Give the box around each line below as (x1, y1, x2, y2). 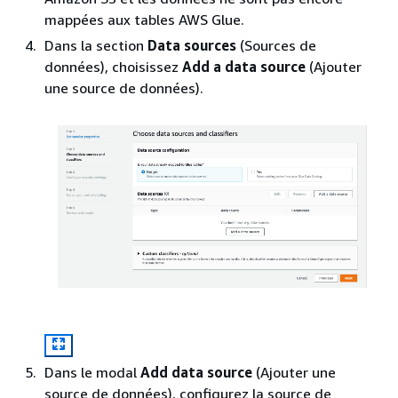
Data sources (147, 36, 236, 54)
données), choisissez (44, 58, 182, 76)
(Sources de (236, 36, 316, 54)
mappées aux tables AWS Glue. (44, 11, 244, 28)
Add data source (140, 363, 252, 382)
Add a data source (182, 58, 306, 76)
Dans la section (44, 36, 147, 54)
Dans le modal (44, 363, 140, 382)
